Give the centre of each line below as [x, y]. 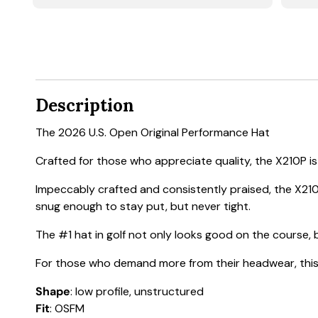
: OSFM [67, 309]
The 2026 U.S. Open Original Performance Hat [153, 133]
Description [85, 106]
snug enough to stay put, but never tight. [143, 207]
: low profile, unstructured [137, 292]
